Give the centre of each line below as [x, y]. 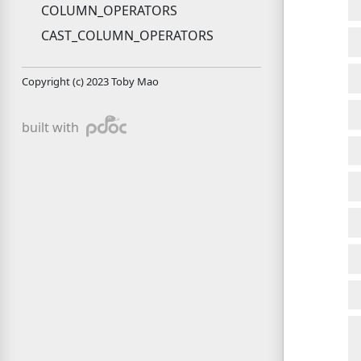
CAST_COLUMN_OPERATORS [127, 35]
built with [52, 127]
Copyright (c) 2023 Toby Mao [90, 81]
